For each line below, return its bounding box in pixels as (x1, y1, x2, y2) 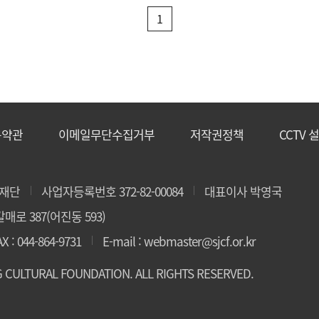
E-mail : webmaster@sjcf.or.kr (103, 232, 256, 250)
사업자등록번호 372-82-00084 (41, 182, 183, 200)
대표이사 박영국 (204, 182, 282, 200)
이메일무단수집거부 (58, 125, 155, 143)
